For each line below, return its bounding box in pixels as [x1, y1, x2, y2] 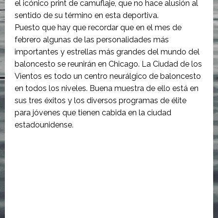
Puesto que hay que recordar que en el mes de [15, 23, 182, 32]
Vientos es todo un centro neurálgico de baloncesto [15, 72, 201, 81]
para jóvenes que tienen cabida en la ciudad [15, 108, 171, 117]
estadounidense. [15, 120, 75, 129]
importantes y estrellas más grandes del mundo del [15, 47, 200, 56]
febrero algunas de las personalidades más [15, 35, 169, 44]
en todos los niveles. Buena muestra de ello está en [15, 84, 199, 93]
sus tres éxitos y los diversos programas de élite [15, 96, 186, 105]
